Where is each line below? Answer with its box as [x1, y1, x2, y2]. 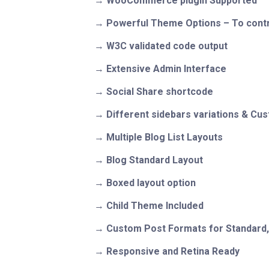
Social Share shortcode [106, 85, 213, 97]
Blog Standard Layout [106, 154, 203, 166]
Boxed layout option [106, 177, 196, 189]
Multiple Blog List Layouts [106, 131, 223, 143]
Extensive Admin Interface [106, 62, 226, 74]
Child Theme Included [106, 199, 204, 211]
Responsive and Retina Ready [106, 245, 240, 257]
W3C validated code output [106, 40, 228, 52]
